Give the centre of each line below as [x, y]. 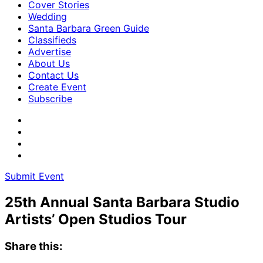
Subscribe [50, 99]
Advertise [50, 52]
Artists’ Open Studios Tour [96, 219]
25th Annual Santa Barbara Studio [122, 202]
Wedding [48, 16]
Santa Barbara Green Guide [89, 28]
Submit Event [34, 176]
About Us [49, 63]
